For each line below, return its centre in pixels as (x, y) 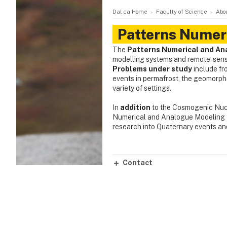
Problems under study (153, 69)
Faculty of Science (181, 12)
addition (135, 108)
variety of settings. (142, 88)
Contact (138, 162)
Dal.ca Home (130, 12)
